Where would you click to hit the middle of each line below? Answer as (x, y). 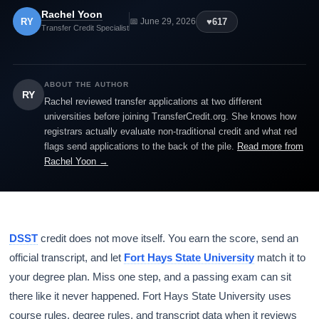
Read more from (270, 146)
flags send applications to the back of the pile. (140, 146)
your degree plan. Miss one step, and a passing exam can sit (151, 277)
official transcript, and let (67, 257)
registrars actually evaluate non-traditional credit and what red (170, 131)
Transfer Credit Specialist (85, 28)
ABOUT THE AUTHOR (86, 84)
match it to (280, 257)
